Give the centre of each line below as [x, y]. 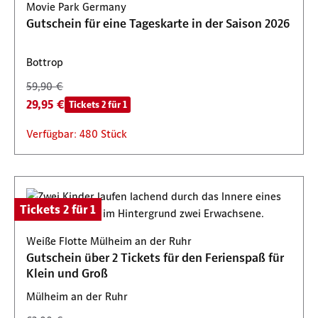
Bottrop [45, 62]
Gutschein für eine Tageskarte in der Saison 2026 [158, 23]
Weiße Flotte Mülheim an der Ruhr [109, 241]
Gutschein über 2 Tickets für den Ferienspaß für [155, 258]
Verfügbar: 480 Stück [77, 134]
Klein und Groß [67, 273]
